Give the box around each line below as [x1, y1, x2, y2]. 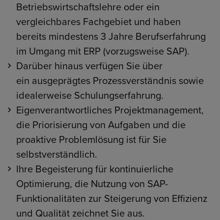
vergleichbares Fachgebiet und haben [16, 16, 181, 28]
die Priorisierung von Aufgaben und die [16, 119, 186, 131]
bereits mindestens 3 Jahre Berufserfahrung [16, 31, 206, 43]
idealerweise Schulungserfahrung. [16, 90, 164, 102]
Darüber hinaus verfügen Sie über [16, 60, 163, 72]
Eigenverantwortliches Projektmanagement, [16, 105, 204, 116]
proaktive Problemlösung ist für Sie [16, 134, 166, 146]
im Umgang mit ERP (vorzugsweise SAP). [16, 46, 190, 57]
